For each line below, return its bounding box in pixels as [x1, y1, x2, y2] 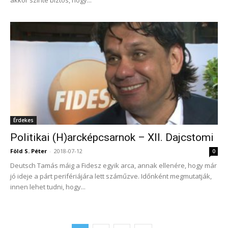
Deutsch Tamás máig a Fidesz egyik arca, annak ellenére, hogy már [10, 160, 217, 170]
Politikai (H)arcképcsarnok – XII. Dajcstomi [10, 131, 214, 144]
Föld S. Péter [10, 147, 47, 155]
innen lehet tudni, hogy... [10, 182, 85, 191]
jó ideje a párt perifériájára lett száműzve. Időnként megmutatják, [10, 171, 212, 181]
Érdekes [13, 116, 34, 124]
